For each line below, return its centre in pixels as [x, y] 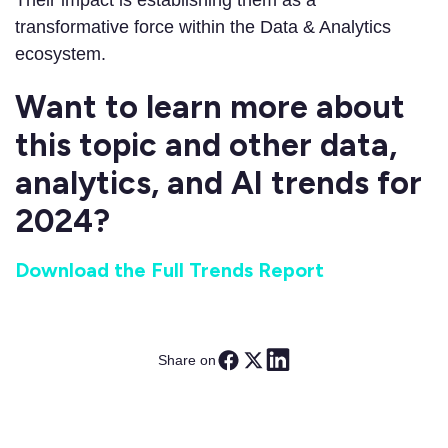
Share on [187, 359]
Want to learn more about [210, 107]
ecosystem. [60, 54]
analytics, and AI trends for [218, 183]
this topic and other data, [206, 145]
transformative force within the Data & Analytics [203, 27]
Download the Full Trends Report [169, 270]
